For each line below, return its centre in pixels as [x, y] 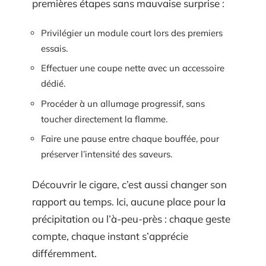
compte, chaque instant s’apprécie [110, 236]
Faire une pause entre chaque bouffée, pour [130, 139]
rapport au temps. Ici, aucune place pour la [129, 201]
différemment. [64, 253]
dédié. [53, 83]
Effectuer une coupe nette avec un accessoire [133, 68]
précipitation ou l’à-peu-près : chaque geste [131, 218]
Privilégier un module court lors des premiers [132, 33]
